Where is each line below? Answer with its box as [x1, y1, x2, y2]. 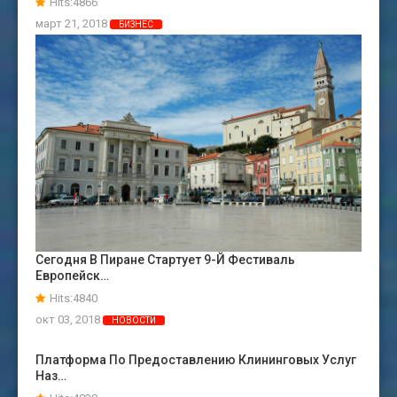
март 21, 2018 [35, 17, 110, 31]
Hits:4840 [50, 292, 97, 306]
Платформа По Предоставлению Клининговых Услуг [35, 353, 356, 368]
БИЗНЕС [119, 19, 153, 30]
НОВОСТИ [112, 315, 156, 326]
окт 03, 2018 [35, 313, 103, 327]
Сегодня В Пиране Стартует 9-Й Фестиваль [35, 253, 295, 268]
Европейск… [35, 269, 109, 284]
